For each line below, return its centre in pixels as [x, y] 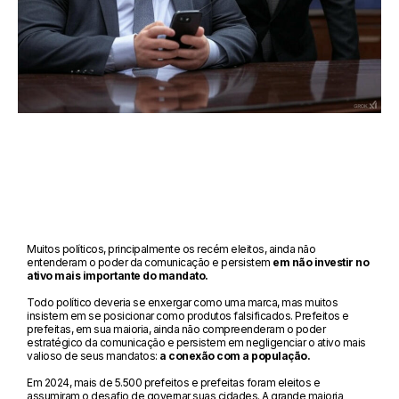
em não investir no [321, 262]
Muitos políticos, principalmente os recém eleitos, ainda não [171, 248]
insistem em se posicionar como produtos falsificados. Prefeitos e [188, 315]
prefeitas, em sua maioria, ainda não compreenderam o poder [176, 329]
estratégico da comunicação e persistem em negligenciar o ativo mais [196, 342]
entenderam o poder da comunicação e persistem [150, 262]
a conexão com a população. [234, 355]
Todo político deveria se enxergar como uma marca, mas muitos [183, 302]
